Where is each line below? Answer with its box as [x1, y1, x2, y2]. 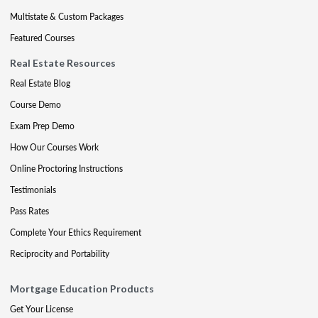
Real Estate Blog [10, 77, 70, 89]
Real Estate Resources [10, 56, 116, 69]
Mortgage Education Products [10, 282, 154, 295]
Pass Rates [10, 204, 49, 217]
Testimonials [10, 183, 56, 196]
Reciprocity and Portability [10, 247, 109, 260]
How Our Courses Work [10, 141, 99, 153]
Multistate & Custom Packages [10, 10, 124, 23]
